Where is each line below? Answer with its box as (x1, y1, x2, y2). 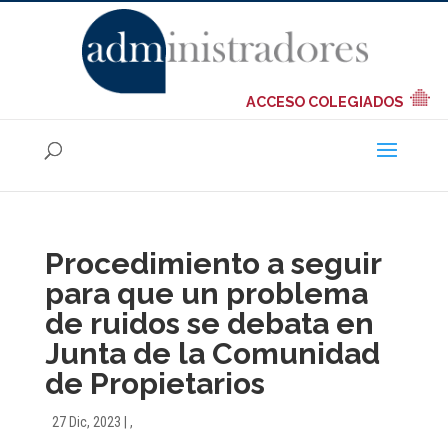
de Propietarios (44, 366, 265, 401)
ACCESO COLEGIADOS (246, 93, 404, 111)
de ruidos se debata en (44, 306, 374, 341)
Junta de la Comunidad (44, 336, 380, 371)
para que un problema (44, 276, 368, 311)
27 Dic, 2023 (51, 414, 121, 430)
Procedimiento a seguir (44, 246, 381, 281)
